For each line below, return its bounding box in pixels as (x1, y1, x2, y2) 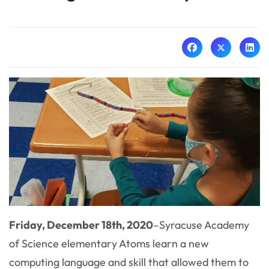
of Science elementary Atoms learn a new (9, 236, 209, 250)
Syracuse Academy (159, 217, 249, 232)
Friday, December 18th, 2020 (9, 217, 153, 232)
